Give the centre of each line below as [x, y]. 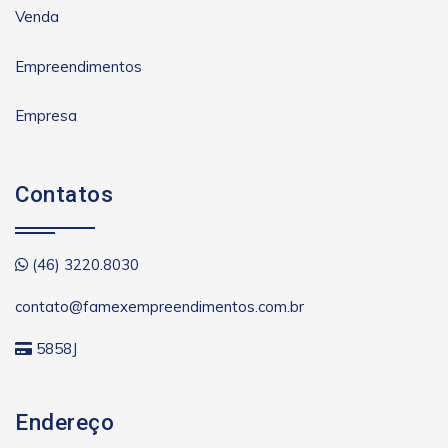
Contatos [64, 193]
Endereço [64, 422]
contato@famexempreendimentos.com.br [159, 306]
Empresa [46, 116]
